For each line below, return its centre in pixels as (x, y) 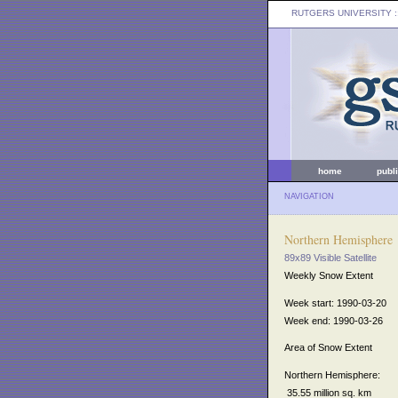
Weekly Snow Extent (329, 275)
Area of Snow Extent (328, 348)
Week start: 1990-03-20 (335, 302)
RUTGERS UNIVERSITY (342, 13)
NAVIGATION (309, 196)
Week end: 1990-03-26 (334, 320)
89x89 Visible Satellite (330, 258)
